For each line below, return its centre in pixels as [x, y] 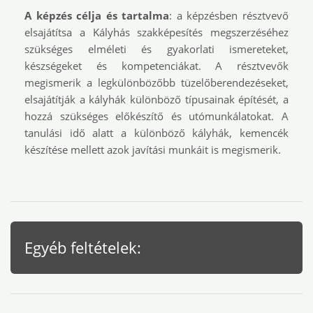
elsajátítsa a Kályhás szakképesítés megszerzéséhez [156, 32]
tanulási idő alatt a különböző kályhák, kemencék [156, 133]
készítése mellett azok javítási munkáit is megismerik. [153, 150]
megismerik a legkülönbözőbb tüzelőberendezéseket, [156, 82]
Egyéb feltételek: [83, 247]
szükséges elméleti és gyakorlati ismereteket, [156, 49]
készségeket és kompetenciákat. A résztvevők [156, 66]
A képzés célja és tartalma [97, 15]
